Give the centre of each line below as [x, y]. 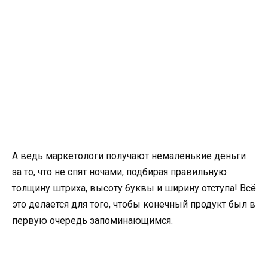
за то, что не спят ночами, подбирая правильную [119, 172]
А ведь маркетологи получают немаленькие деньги [129, 156]
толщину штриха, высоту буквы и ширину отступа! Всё [134, 188]
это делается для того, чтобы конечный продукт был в [134, 204]
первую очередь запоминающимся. [92, 220]
